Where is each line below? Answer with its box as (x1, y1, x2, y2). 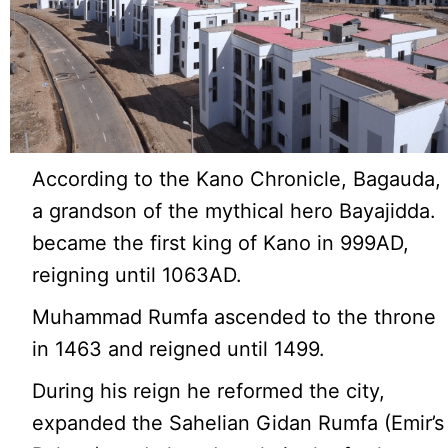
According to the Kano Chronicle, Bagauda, (32, 166, 442, 191)
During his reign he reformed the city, (32, 378, 386, 403)
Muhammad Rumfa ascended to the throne (32, 304, 437, 329)
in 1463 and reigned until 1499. (32, 336, 326, 361)
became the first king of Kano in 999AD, (32, 230, 410, 255)
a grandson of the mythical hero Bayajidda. (32, 198, 437, 223)
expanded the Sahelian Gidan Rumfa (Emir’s (32, 410, 445, 435)
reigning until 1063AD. (32, 262, 243, 287)
